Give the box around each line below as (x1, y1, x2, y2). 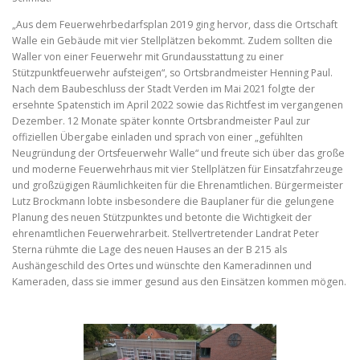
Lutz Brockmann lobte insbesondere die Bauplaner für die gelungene (12, 194, 334, 209)
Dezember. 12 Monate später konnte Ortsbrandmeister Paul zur (12, 114, 310, 129)
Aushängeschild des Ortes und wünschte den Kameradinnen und (12, 259, 312, 273)
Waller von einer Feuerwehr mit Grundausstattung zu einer (12, 50, 284, 64)
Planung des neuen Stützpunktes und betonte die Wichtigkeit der (12, 211, 312, 225)
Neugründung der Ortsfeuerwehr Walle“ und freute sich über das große (12, 146, 345, 161)
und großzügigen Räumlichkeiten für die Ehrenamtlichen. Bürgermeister (12, 178, 343, 193)
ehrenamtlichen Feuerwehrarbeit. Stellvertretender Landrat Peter (12, 227, 319, 241)
